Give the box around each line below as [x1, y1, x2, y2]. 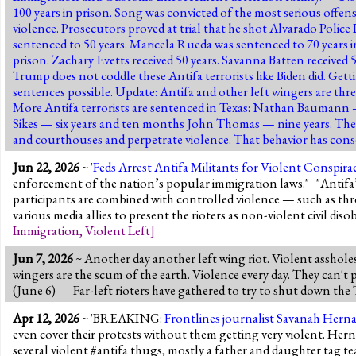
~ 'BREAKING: [79, 308, 164, 327]
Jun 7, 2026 [13, 249, 73, 267]
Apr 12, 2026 [13, 308, 79, 327]
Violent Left [85, 221, 150, 239]
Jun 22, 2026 [13, 157, 79, 176]
